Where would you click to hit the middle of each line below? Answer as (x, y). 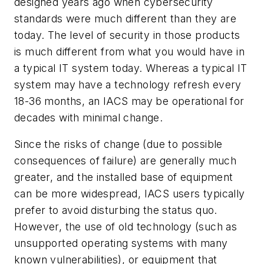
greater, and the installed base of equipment (124, 177)
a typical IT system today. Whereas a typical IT (131, 68)
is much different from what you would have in (129, 51)
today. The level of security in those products (127, 35)
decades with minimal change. (89, 117)
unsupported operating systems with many (121, 243)
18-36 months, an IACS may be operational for (129, 101)
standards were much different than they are (126, 18)
